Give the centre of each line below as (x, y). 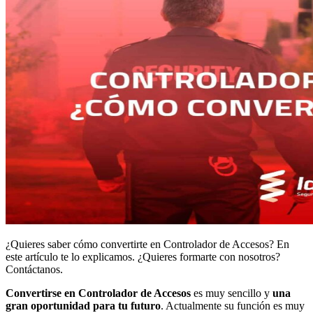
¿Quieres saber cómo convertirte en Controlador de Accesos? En (147, 245)
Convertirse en (42, 293)
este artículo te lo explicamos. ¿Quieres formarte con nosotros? (143, 257)
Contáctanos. (34, 270)
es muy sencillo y (233, 293)
